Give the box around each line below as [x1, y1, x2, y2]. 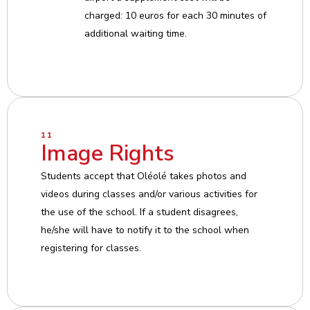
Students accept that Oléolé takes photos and [41, 170, 246, 183]
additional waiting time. [84, 27, 187, 40]
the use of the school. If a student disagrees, [41, 206, 238, 219]
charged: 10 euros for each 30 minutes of [84, 9, 266, 22]
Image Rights [41, 138, 174, 168]
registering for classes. [41, 241, 141, 255]
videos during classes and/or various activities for [41, 188, 257, 201]
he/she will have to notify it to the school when [41, 224, 249, 237]
